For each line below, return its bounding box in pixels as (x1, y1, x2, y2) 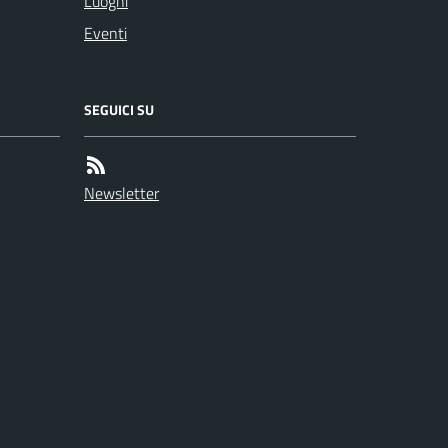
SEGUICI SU (84, 99, 154, 121)
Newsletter (84, 181, 159, 206)
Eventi (84, 21, 127, 46)
